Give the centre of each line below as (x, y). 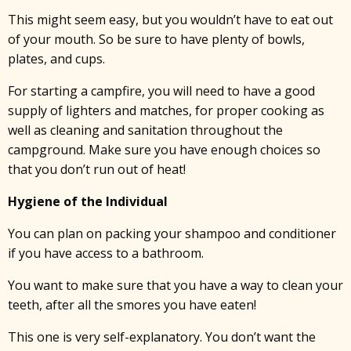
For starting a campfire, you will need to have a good (161, 91)
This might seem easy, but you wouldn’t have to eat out (170, 20)
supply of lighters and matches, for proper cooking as (166, 110)
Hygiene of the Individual (88, 201)
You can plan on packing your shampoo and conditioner (172, 233)
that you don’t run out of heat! (97, 169)
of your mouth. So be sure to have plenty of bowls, (156, 39)
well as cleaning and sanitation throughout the (145, 130)
